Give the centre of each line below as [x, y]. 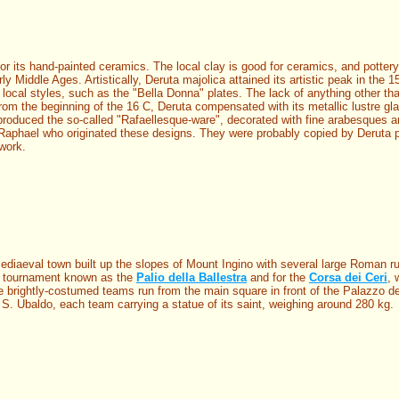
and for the [278, 277]
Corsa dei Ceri [348, 277]
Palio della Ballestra [191, 277]
